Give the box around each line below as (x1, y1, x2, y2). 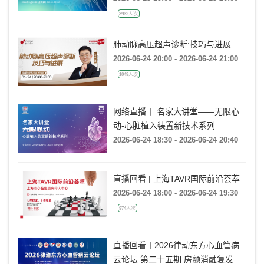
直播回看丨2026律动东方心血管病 (113, 240, 239, 250)
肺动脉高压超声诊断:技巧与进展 (113, 39, 231, 49)
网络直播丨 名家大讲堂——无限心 (113, 107, 239, 117)
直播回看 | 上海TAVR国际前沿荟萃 (113, 173, 240, 183)
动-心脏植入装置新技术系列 (113, 121, 215, 131)
